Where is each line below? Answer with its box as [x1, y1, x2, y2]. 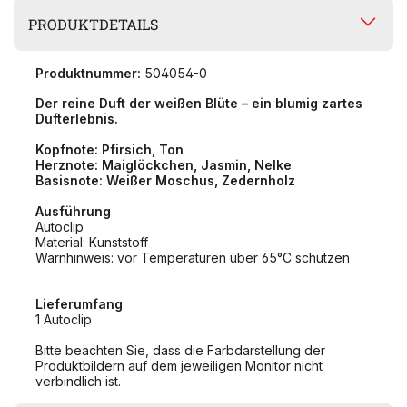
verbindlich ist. [35, 373, 121, 390]
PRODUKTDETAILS [28, 14, 159, 34]
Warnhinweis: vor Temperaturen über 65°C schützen [35, 250, 350, 266]
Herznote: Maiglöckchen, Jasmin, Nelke [35, 157, 292, 174]
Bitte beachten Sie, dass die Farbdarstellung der [35, 342, 325, 359]
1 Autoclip [35, 312, 92, 328]
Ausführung [35, 203, 111, 220]
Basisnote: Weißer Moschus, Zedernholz [35, 173, 295, 189]
